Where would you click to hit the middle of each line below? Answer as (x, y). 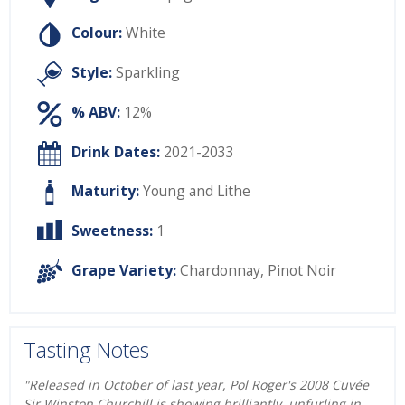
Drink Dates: (116, 151)
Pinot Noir (302, 271)
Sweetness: (112, 231)
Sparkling (148, 73)
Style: (92, 73)
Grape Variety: (124, 271)
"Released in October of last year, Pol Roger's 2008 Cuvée (196, 385)
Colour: (97, 33)
